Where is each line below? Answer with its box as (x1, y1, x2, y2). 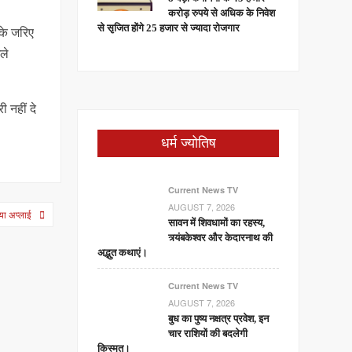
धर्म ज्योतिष (160, 135, 216, 151)
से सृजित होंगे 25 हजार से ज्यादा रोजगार (97, 22, 240, 34)
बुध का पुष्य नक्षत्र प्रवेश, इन (168, 313, 269, 324)
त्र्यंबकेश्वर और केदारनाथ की (168, 232, 273, 244)
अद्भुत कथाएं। (97, 247, 148, 258)
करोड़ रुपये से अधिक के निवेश (168, 7, 276, 19)
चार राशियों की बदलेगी (168, 328, 248, 339)
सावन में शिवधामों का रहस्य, (168, 217, 266, 229)
